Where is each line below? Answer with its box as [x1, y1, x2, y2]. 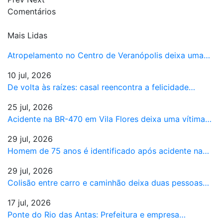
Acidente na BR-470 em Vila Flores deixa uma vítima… [7, 113, 212, 124]
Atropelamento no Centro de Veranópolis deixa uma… [7, 50, 210, 60]
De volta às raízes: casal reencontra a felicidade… [7, 82, 195, 92]
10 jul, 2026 [7, 70, 51, 80]
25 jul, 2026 [7, 102, 53, 112]
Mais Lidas [7, 30, 47, 40]
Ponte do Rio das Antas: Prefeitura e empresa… [7, 209, 186, 220]
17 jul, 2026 [7, 197, 51, 208]
